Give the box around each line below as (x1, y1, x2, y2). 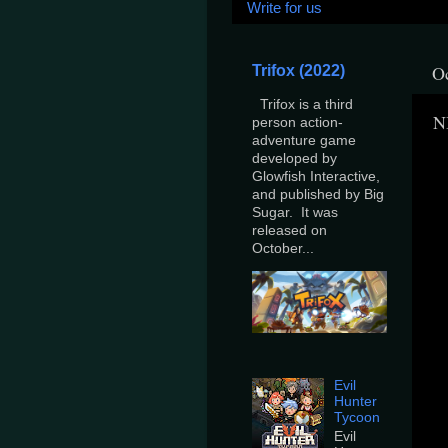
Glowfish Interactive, (252, 168, 380, 184)
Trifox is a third (252, 96, 353, 112)
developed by (252, 150, 337, 166)
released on (252, 222, 327, 238)
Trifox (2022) (252, 62, 345, 80)
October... (252, 240, 314, 256)
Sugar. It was (252, 204, 338, 220)
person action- (252, 114, 343, 130)
